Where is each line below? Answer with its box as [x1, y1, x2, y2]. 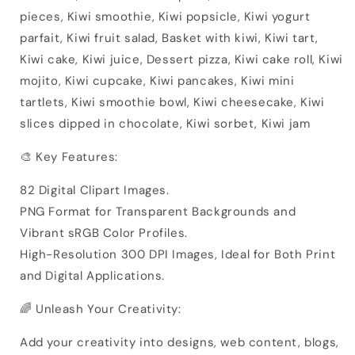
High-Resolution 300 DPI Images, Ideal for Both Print [20, 246, 336, 262]
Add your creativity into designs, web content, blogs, [20, 334, 339, 350]
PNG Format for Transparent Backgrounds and [20, 203, 296, 219]
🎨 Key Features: [20, 148, 118, 165]
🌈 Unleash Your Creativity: [20, 300, 181, 317]
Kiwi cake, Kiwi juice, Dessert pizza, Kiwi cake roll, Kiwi [20, 51, 343, 67]
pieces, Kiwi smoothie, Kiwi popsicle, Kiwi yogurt [20, 8, 311, 25]
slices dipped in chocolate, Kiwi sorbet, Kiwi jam [20, 115, 311, 132]
